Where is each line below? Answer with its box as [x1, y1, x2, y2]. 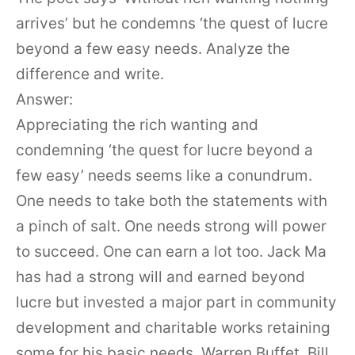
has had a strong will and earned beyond [16, 267, 305, 286]
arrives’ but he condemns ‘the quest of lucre [16, 13, 328, 32]
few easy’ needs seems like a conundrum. [16, 166, 312, 185]
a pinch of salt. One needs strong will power [16, 216, 326, 235]
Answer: [16, 90, 73, 109]
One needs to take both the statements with [16, 191, 327, 210]
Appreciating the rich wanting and [16, 115, 258, 134]
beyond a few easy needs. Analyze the [16, 39, 290, 58]
